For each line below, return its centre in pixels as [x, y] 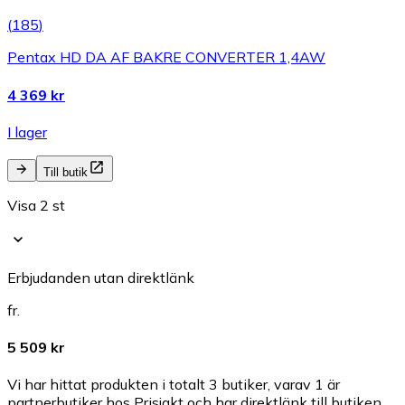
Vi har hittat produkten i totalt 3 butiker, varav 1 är [174, 385]
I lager [27, 132]
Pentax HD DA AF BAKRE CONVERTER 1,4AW [166, 57]
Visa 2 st [36, 205]
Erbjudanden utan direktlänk [101, 277]
